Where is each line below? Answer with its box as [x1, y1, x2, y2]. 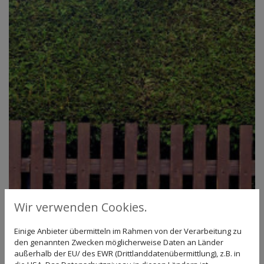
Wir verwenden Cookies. [14, 199, 147, 215]
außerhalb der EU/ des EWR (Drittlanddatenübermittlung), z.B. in [14, 248, 240, 259]
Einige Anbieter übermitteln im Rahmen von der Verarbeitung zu [14, 226, 242, 236]
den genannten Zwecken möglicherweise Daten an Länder [14, 237, 223, 247]
